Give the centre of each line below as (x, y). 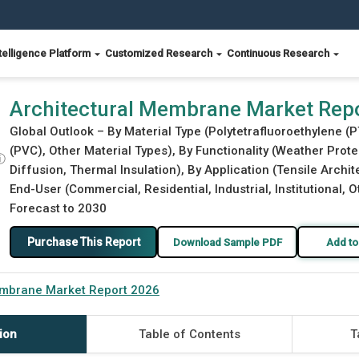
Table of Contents (189, 334)
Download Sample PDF (227, 242)
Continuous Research (279, 53)
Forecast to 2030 (58, 208)
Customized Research (160, 53)
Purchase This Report (83, 242)
